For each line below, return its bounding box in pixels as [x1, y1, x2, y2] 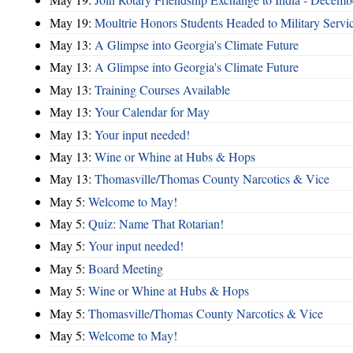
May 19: [50, 13, 95, 31]
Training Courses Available [95, 80, 230, 98]
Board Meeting [88, 259, 163, 277]
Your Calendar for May [95, 103, 210, 121]
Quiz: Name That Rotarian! [88, 215, 224, 232]
